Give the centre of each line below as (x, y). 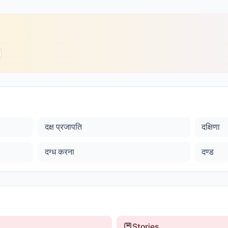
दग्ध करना (59, 152)
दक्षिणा (211, 127)
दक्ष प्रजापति (63, 127)
